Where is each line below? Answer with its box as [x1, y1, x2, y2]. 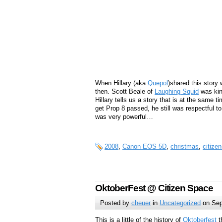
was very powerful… [95, 113, 153, 121]
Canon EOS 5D [122, 142, 166, 150]
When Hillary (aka [95, 79, 148, 87]
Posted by [100, 199, 132, 207]
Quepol [148, 79, 168, 87]
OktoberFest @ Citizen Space [95, 183, 213, 194]
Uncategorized [160, 199, 201, 207]
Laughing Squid [155, 88, 199, 96]
